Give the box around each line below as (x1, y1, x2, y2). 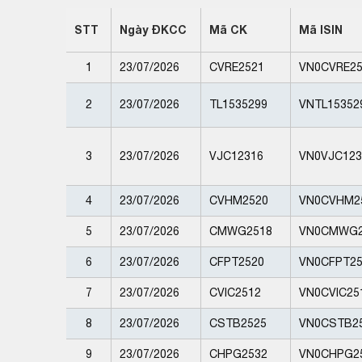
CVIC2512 (209, 285, 261, 299)
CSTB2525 (209, 316, 267, 330)
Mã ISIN (299, 22, 343, 36)
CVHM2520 (209, 193, 268, 207)
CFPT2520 (209, 255, 264, 268)
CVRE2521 (209, 60, 264, 74)
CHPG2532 (209, 347, 267, 360)
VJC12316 (209, 149, 263, 162)
